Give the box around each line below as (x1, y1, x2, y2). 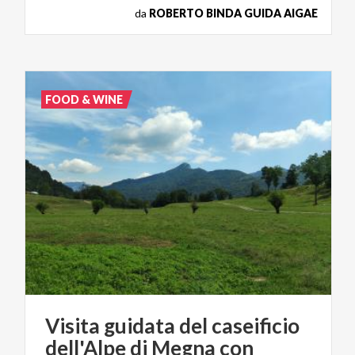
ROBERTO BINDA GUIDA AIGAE (149, 6, 318, 21)
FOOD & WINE (45, 93, 124, 107)
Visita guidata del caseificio (45, 313, 300, 339)
